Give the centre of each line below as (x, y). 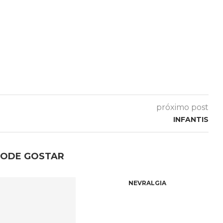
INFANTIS (191, 119)
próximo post (182, 107)
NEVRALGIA (147, 183)
